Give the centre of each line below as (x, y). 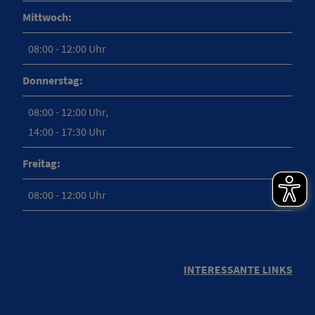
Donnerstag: (53, 80)
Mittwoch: (47, 17)
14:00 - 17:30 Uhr (67, 131)
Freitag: (41, 163)
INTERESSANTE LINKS (238, 270)
